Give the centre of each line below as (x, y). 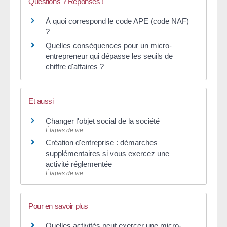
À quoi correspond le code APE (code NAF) (117, 21)
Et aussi (41, 101)
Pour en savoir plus (58, 206)
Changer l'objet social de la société (103, 121)
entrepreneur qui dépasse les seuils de (109, 56)
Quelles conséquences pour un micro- (109, 46)
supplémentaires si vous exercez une (107, 153)
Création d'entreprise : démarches (102, 142)
